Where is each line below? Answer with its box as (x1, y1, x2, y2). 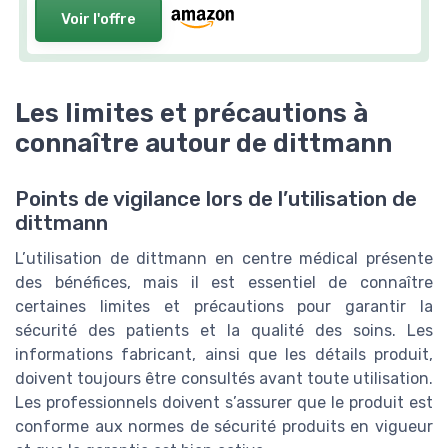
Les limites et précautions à (15, 97, 368, 128)
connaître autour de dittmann (15, 127, 392, 158)
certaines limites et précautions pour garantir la (15, 296, 433, 316)
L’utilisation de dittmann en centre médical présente (15, 248, 433, 268)
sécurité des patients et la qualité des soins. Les (15, 320, 433, 340)
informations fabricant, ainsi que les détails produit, (15, 344, 433, 364)
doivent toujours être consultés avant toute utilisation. (15, 368, 433, 388)
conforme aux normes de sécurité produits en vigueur (15, 416, 433, 436)
